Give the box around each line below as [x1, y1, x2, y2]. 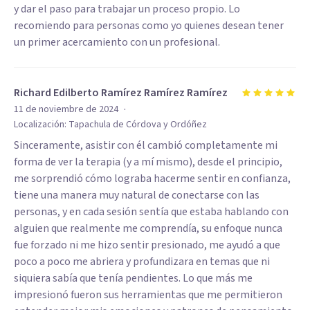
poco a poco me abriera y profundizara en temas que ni [14, 254, 270, 269]
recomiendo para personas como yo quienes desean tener [14, 18, 284, 33]
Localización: [14, 118, 69, 131]
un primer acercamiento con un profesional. [14, 35, 220, 50]
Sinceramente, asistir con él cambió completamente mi [14, 138, 277, 153]
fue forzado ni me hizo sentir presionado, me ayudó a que [14, 237, 280, 253]
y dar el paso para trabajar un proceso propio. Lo [14, 1, 240, 17]
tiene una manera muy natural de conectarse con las [14, 188, 259, 203]
